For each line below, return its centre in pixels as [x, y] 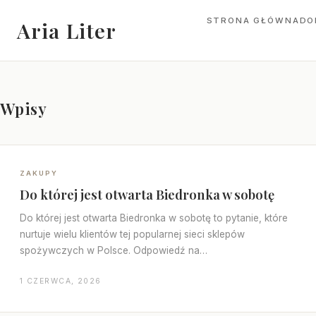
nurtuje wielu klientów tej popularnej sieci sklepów [132, 234]
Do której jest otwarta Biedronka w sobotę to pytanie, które [154, 218]
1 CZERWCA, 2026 [61, 281]
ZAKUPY [39, 173]
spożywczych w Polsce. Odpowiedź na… [114, 250]
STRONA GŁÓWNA [253, 20]
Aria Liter [67, 30]
